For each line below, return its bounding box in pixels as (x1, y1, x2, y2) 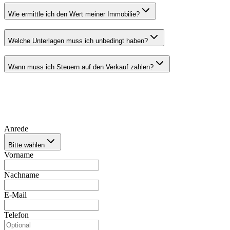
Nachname (4, 170, 39, 180)
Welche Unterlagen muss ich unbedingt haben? (8, 36, 148, 45)
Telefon (4, 210, 29, 220)
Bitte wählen (8, 141, 45, 149)
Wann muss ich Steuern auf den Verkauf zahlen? (8, 63, 154, 71)
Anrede (4, 124, 28, 133)
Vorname (4, 150, 33, 160)
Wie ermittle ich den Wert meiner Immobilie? (8, 10, 140, 18)
